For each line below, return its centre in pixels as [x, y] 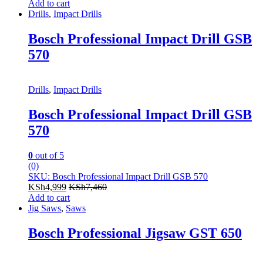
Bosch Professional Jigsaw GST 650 [135, 233]
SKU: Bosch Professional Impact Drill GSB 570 [118, 177]
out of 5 [48, 156]
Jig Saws [45, 208]
